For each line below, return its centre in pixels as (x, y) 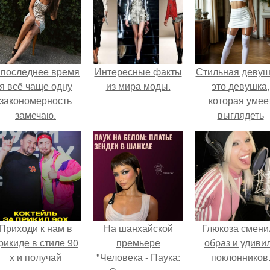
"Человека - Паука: (138, 257)
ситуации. (240, 158)
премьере (138, 243)
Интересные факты (138, 71)
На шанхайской (138, 228)
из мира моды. (138, 86)
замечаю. (36, 115)
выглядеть (240, 115)
